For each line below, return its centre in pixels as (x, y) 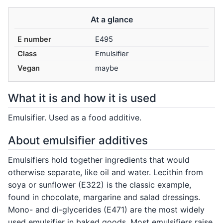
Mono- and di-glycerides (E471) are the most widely (106, 209)
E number (35, 40)
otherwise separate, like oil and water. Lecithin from (106, 172)
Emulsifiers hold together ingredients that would (99, 160)
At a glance (111, 19)
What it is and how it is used (82, 98)
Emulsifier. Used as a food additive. (75, 117)
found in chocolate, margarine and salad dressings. (104, 197)
